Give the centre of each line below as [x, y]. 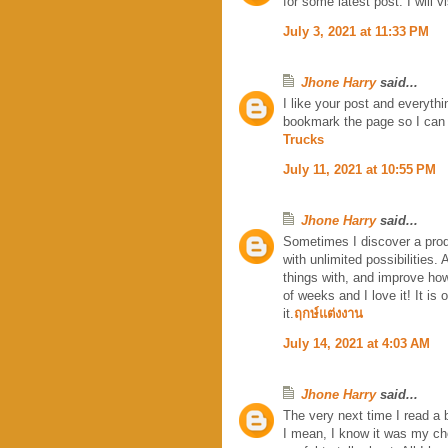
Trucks [303, 139]
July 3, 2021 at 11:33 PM [356, 31]
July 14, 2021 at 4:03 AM [356, 343]
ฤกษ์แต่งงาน [328, 313]
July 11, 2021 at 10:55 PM [359, 169]
